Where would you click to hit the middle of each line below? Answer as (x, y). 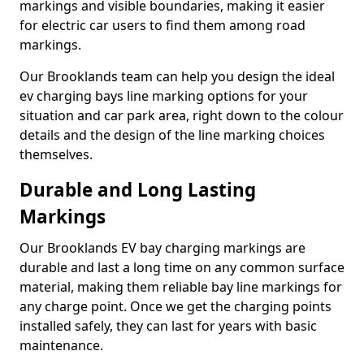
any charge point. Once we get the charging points (175, 306)
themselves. (56, 154)
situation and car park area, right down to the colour (182, 115)
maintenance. (61, 345)
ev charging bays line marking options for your (164, 96)
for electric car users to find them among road (162, 25)
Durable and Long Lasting (138, 190)
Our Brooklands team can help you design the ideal (177, 76)
